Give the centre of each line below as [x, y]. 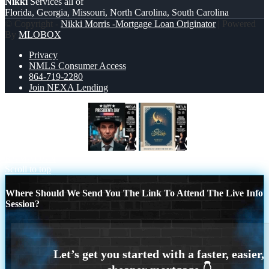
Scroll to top [28, 169]
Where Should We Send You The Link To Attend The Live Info [134, 193]
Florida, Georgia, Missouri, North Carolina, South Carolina [117, 13]
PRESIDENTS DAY [45, 148]
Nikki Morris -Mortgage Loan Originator [138, 24]
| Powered [236, 24]
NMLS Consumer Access [77, 66]
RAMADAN [30, 159]
